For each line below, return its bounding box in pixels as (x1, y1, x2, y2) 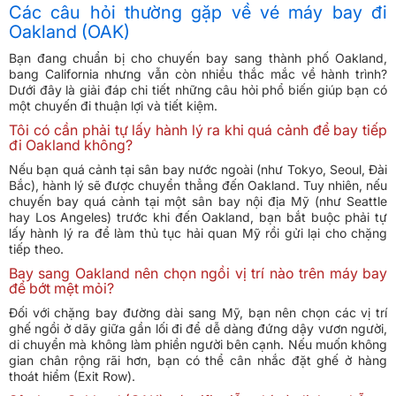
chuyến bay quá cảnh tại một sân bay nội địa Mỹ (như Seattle (9, 194, 387, 209)
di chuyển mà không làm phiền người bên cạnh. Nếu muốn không (9, 337, 387, 353)
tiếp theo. (9, 241, 64, 257)
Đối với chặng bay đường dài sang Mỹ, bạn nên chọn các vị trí (9, 305, 387, 321)
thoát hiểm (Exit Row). (9, 369, 135, 385)
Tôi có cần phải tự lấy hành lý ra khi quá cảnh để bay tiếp (9, 121, 387, 140)
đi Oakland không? (9, 136, 133, 155)
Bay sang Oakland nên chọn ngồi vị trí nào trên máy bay (9, 264, 387, 283)
